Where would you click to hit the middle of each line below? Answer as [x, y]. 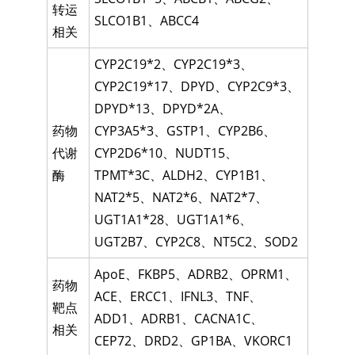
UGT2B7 [119, 242]
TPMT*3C [122, 176]
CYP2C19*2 [128, 65]
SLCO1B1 [121, 21]
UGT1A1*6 [208, 220]
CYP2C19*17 [132, 87]
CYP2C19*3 [207, 65]
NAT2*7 [233, 198]
